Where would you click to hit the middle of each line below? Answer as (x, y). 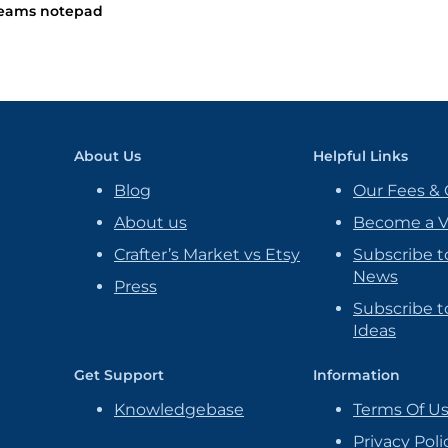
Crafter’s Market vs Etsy (207, 254)
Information (356, 375)
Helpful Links (360, 156)
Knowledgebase (179, 409)
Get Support (119, 375)
